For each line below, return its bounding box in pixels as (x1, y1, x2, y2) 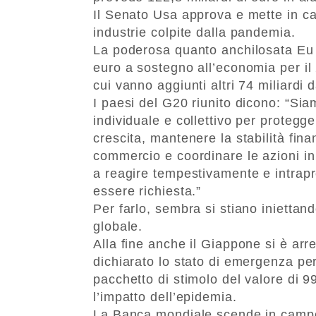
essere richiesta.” (93, 183, 202, 198)
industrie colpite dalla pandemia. (93, 25, 296, 39)
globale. (93, 219, 143, 233)
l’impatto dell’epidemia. (93, 289, 237, 304)
